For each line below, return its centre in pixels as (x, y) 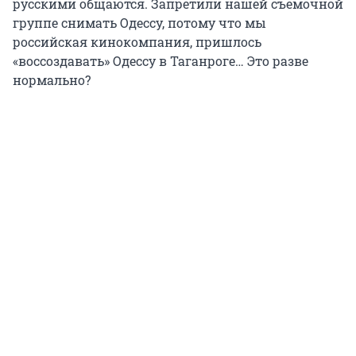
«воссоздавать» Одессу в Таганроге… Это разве (161, 61)
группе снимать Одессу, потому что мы (139, 23)
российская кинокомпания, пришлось (137, 42)
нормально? (52, 80)
